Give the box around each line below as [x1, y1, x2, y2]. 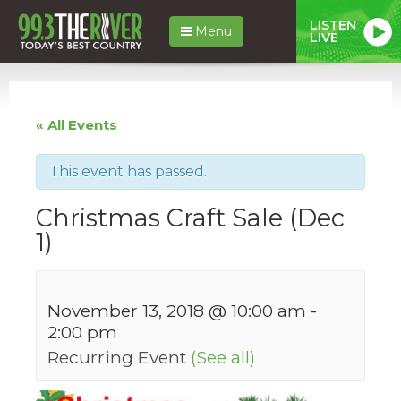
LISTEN [310, 16, 356, 33]
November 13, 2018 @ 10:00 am [47, 299, 306, 321]
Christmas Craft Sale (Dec [36, 202, 345, 233]
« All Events [36, 115, 117, 133]
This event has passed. [49, 162, 207, 180]
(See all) [191, 346, 255, 368]
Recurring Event [47, 346, 191, 368]
